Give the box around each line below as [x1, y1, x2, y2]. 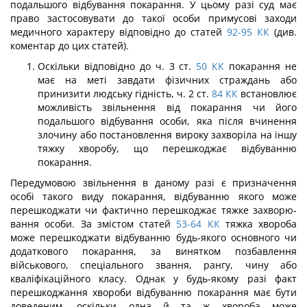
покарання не [224, 60, 297, 73]
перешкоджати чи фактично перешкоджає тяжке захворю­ [10, 204, 297, 217]
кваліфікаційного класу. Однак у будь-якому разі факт [10, 272, 297, 285]
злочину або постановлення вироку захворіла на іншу [38, 128, 297, 141]
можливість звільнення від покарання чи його [38, 101, 297, 114]
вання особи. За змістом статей [10, 217, 171, 230]
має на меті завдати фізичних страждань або [38, 73, 297, 86]
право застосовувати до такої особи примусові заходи [10, 12, 297, 25]
